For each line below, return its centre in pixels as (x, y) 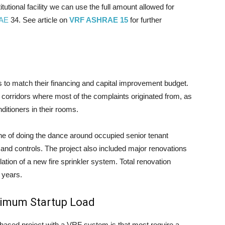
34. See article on (39, 20)
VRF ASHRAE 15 (99, 20)
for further (145, 20)
